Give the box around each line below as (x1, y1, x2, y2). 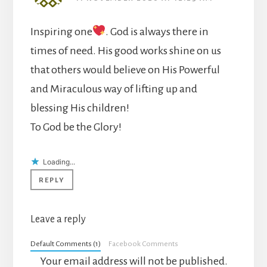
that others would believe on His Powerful (30, 63, 220, 76)
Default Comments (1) (30, 239, 101, 248)
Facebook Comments (108, 239, 179, 248)
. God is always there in (105, 25, 209, 38)
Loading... (42, 157, 75, 166)
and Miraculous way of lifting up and (30, 82, 197, 95)
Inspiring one (30, 25, 92, 38)
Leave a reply (30, 213, 86, 225)
